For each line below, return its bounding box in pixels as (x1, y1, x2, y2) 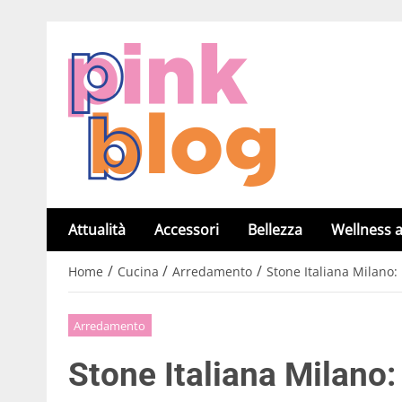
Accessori (154, 220, 219, 240)
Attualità (68, 220, 126, 240)
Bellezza (248, 220, 302, 240)
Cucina (117, 263, 159, 281)
